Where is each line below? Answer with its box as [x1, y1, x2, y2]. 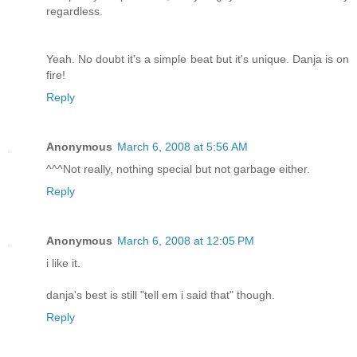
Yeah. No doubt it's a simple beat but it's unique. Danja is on [46, 52, 349, 65]
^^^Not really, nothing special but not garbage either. [46, 162, 310, 175]
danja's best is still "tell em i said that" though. [46, 288, 275, 301]
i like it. [46, 256, 80, 269]
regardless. [46, 4, 103, 18]
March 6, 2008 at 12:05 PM [117, 233, 254, 247]
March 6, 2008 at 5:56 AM [117, 139, 248, 153]
